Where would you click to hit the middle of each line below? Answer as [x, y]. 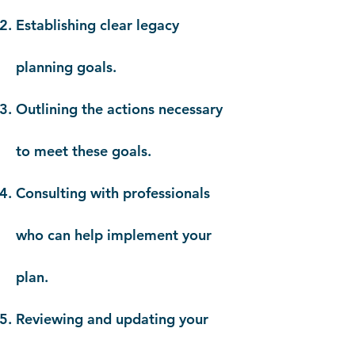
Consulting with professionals [113, 193]
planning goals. [66, 67]
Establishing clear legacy [97, 25]
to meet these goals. [84, 151]
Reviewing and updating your [112, 319]
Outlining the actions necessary [119, 109]
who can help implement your [114, 235]
